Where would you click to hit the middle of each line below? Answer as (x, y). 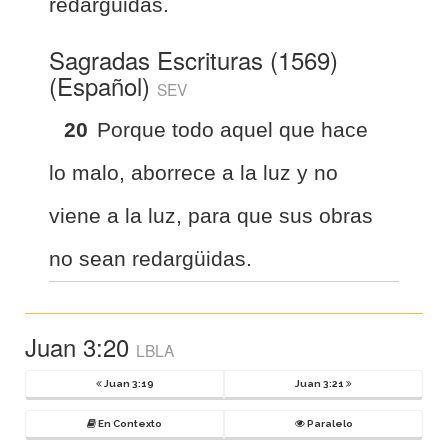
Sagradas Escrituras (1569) (193, 59)
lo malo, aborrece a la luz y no (193, 172)
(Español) (103, 85)
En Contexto (129, 423)
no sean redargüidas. (150, 258)
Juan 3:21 (320, 383)
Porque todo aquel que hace (232, 129)
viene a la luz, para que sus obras (211, 215)
